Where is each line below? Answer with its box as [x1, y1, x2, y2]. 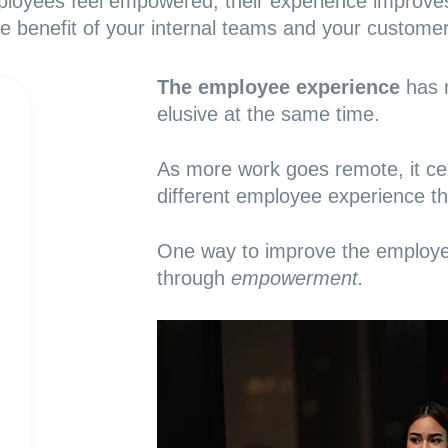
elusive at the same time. [156, 103, 380, 125]
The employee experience [156, 76, 400, 98]
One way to [156, 240, 265, 262]
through [156, 267, 231, 289]
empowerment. [230, 267, 364, 289]
